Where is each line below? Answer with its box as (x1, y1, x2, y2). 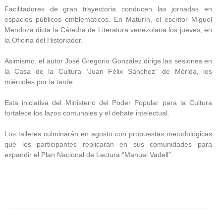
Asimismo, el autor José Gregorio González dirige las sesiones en (4, 56, 212, 65)
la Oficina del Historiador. (4, 36, 83, 44)
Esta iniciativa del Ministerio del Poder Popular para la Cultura (4, 98, 212, 107)
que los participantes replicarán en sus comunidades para (4, 140, 212, 148)
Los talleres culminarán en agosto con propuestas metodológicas (4, 129, 212, 138)
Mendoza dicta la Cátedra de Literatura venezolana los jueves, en (4, 25, 212, 34)
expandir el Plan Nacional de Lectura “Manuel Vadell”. (4, 150, 173, 159)
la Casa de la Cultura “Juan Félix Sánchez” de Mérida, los (4, 67, 212, 75)
